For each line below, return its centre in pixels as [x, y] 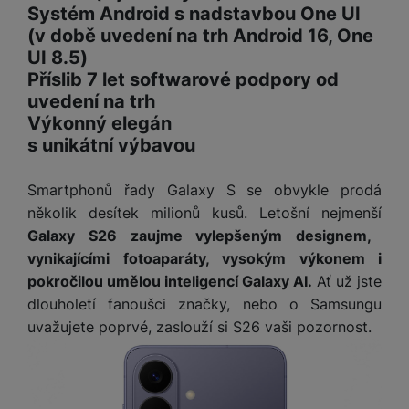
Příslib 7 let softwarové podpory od [183, 80]
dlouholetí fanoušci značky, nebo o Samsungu [204, 304]
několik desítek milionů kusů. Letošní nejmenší [204, 213]
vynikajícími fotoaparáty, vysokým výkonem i [204, 259]
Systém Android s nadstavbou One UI [194, 14]
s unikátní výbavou [111, 146]
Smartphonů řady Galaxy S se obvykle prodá [204, 190]
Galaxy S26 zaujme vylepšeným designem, [200, 236]
